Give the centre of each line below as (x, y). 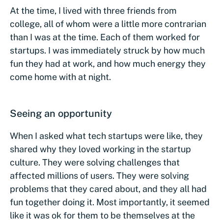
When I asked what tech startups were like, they (106, 136)
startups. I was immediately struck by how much (107, 50)
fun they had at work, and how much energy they (108, 63)
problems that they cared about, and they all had (108, 189)
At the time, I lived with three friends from (93, 10)
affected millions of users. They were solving (99, 175)
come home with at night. (60, 77)
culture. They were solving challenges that (95, 162)
